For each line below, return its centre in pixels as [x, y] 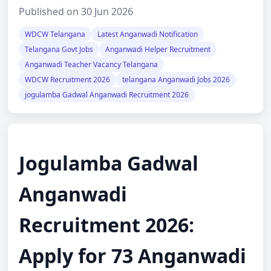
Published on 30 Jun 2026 [76, 11]
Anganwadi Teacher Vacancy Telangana [92, 64]
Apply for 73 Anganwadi [133, 256]
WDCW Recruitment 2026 [68, 79]
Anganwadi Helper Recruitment [158, 49]
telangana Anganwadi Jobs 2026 [176, 79]
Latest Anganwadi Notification [148, 34]
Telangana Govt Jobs [59, 49]
